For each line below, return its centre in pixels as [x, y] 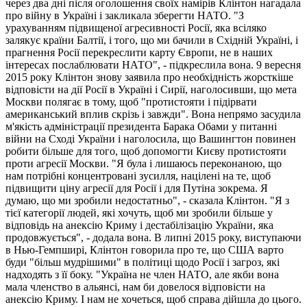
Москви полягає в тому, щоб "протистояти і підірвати [131, 101]
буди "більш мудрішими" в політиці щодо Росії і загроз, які [143, 262]
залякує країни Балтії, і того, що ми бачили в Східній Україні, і [152, 40]
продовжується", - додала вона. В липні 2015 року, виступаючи [153, 237]
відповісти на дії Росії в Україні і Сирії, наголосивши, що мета [151, 89]
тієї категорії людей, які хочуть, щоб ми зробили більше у [139, 212]
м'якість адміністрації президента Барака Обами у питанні [141, 126]
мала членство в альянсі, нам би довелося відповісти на [135, 286]
